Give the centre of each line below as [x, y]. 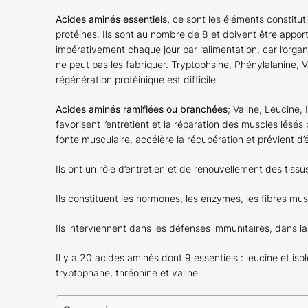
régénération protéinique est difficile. [137, 79]
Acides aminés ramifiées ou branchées [141, 109]
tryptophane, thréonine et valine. [128, 273]
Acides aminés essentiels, [112, 19]
